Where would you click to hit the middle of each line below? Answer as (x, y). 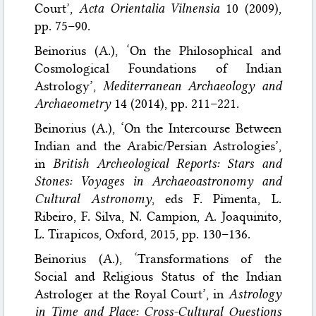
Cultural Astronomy (93, 199)
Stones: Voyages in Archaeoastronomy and (158, 181)
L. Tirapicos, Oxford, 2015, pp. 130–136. (143, 234)
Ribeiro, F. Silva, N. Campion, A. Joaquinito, (158, 216)
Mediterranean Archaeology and (192, 86)
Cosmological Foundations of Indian (158, 68)
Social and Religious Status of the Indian (158, 276)
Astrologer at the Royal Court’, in (132, 294)
